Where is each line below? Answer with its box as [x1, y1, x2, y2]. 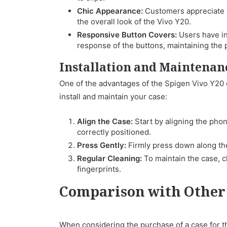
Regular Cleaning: [77, 153, 142, 163]
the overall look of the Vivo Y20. [77, 16, 191, 26]
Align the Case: [77, 116, 133, 126]
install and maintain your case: [59, 91, 167, 101]
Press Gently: [77, 140, 126, 150]
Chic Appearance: [77, 6, 143, 16]
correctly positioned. [77, 127, 151, 137]
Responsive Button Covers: [77, 29, 177, 40]
